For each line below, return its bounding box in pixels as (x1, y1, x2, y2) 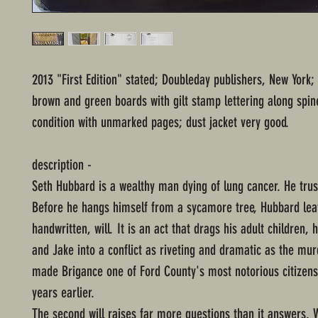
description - (32, 156, 92, 174)
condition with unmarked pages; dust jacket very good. (32, 114, 289, 131)
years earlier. (32, 284, 98, 302)
